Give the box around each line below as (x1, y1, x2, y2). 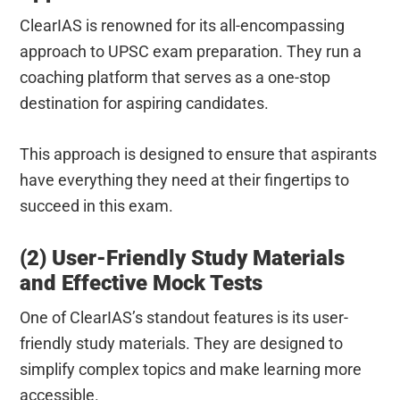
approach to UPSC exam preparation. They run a (20, 41, 362, 61)
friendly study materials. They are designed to (20, 333, 344, 353)
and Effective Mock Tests (20, 270, 263, 296)
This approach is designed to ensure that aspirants (20, 144, 378, 163)
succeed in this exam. (20, 196, 174, 215)
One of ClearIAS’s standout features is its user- (20, 307, 349, 327)
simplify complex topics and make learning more (20, 359, 362, 379)
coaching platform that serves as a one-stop (20, 67, 331, 87)
